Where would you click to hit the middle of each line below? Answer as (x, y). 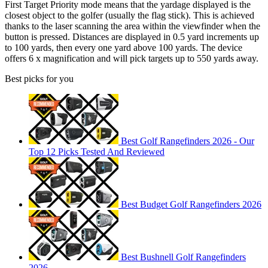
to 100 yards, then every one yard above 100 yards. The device (124, 48)
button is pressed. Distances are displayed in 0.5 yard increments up (132, 37)
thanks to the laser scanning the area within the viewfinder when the (133, 26)
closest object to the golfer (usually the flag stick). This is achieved (130, 16)
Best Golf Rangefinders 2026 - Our (188, 141)
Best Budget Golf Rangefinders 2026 (191, 205)
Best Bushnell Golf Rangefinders (183, 257)
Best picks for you (39, 79)
